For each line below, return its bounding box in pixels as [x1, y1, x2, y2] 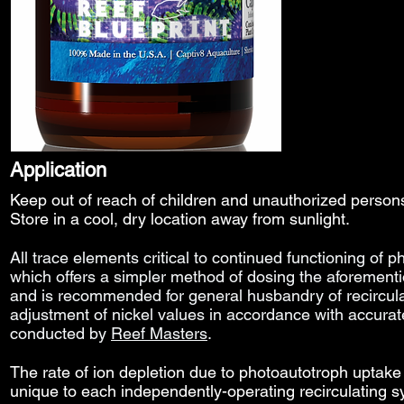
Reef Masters [111, 324, 207, 343]
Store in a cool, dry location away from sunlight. [10, 209, 350, 228]
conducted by [10, 324, 111, 343]
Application [10, 159, 106, 181]
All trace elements [10, 248, 139, 267]
